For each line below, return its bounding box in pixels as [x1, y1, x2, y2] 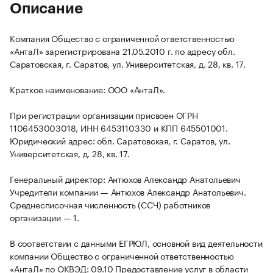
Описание [10, 1, 83, 16]
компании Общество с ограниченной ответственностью [10, 249, 235, 263]
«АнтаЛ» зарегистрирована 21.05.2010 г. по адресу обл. [10, 44, 235, 58]
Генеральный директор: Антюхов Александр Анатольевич [10, 172, 241, 186]
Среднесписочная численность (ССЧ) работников [10, 197, 211, 211]
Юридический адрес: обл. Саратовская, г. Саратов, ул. [10, 133, 230, 147]
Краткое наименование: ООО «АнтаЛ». [10, 82, 166, 96]
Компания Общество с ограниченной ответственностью [10, 31, 235, 45]
